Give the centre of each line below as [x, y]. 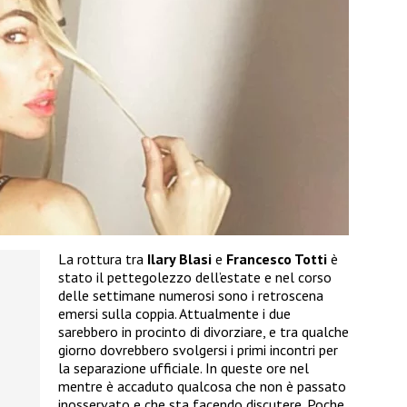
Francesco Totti [277, 259]
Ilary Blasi [179, 259]
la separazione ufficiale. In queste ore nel [184, 368]
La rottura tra [103, 259]
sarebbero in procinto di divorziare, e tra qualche [203, 332]
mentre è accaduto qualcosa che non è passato [202, 387]
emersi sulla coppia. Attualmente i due [174, 314]
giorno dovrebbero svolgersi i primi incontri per [198, 350]
